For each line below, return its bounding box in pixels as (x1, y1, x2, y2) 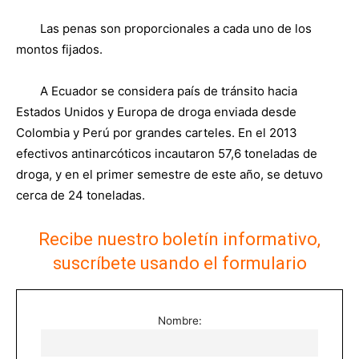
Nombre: (157, 314, 202, 327)
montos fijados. (16, 42, 103, 57)
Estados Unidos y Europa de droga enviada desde (16, 104, 296, 119)
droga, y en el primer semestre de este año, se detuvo (16, 167, 323, 182)
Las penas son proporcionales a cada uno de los (40, 21, 312, 36)
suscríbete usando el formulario (52, 253, 307, 273)
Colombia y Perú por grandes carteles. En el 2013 (16, 125, 297, 140)
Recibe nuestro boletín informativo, (38, 229, 321, 249)
